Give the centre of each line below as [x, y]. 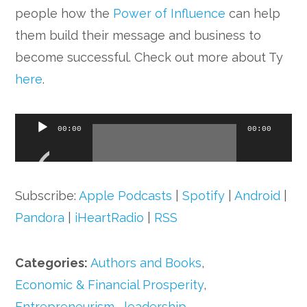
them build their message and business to [138, 35]
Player [34, 146]
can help [253, 13]
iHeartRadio [110, 218]
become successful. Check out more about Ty [149, 57]
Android [258, 196]
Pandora [40, 218]
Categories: [53, 263]
